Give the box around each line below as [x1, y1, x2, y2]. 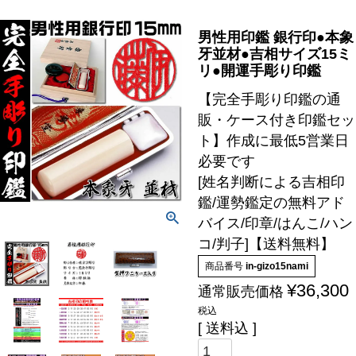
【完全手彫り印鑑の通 [197, 91, 341, 108]
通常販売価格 [197, 284, 284, 300]
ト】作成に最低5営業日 [197, 133, 349, 149]
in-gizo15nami [245, 261, 308, 273]
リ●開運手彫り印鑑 [197, 63, 321, 79]
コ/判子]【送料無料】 [197, 236, 335, 253]
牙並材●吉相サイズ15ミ [197, 46, 351, 63]
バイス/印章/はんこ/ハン [197, 215, 353, 232]
